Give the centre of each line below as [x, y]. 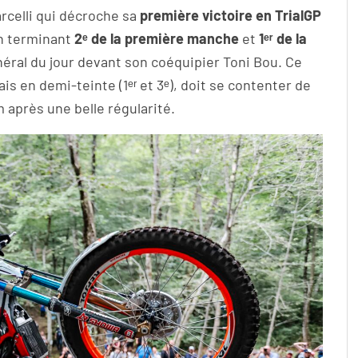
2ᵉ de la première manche [157, 38]
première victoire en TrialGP [231, 15]
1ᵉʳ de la [283, 38]
